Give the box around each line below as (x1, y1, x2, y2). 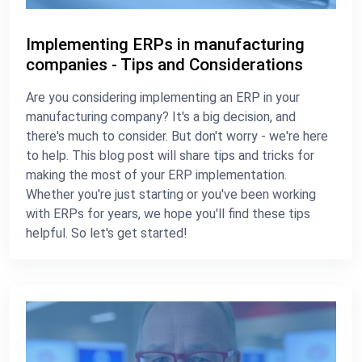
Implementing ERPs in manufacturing (26, 34, 305, 54)
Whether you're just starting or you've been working (26, 186, 316, 202)
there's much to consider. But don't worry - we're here (26, 128, 328, 144)
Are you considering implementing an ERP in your (26, 89, 300, 105)
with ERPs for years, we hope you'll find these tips (26, 205, 310, 221)
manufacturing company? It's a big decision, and (26, 108, 296, 124)
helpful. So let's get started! (26, 225, 191, 241)
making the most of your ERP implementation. (26, 166, 287, 183)
